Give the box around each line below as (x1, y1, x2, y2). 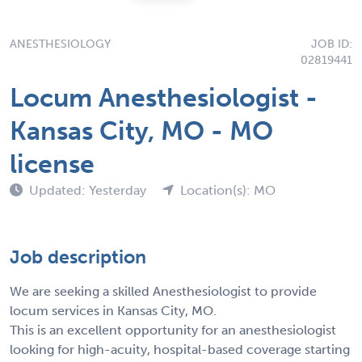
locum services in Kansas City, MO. (10, 302, 217, 318)
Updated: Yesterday (29, 182, 149, 198)
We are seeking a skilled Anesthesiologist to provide (10, 283, 317, 299)
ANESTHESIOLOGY (10, 36, 111, 51)
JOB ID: (311, 36, 352, 51)
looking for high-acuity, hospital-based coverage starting (10, 341, 350, 357)
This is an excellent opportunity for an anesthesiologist (10, 322, 336, 338)
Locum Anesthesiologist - (10, 82, 318, 113)
